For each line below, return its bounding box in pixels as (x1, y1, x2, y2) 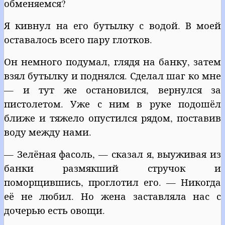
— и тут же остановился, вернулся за (4, 83, 221, 96)
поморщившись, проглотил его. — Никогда (4, 175, 221, 188)
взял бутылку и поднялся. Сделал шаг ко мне (4, 69, 221, 82)
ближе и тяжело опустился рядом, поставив (4, 111, 221, 124)
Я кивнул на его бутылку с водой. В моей (4, 19, 221, 32)
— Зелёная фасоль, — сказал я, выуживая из (4, 147, 221, 160)
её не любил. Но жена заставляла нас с (4, 189, 221, 202)
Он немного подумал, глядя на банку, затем (4, 55, 221, 68)
